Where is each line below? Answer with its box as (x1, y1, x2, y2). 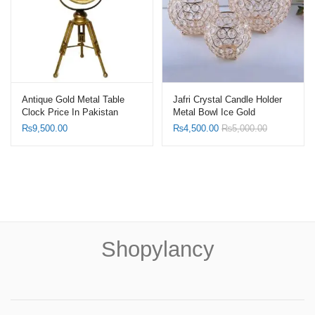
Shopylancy (101, 237, 214, 262)
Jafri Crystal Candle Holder (173, 94, 282, 105)
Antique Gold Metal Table (22, 94, 124, 105)
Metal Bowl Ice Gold (173, 106, 255, 117)
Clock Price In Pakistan (22, 106, 118, 117)
